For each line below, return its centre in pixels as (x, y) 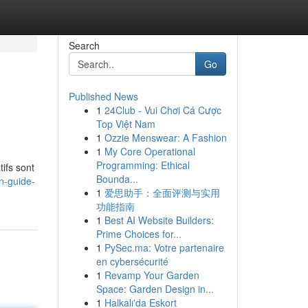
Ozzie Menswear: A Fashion (165, 137)
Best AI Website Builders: (159, 220)
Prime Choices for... (139, 234)
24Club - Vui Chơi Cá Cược (163, 110)
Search (84, 45)
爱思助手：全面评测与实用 (162, 192)
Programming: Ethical (143, 165)
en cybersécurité (132, 261)
